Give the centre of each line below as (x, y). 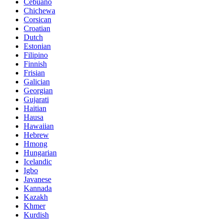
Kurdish (36, 215)
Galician (37, 81)
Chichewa (39, 10)
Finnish (35, 64)
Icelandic (38, 161)
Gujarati (36, 99)
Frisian (34, 73)
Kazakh (36, 197)
